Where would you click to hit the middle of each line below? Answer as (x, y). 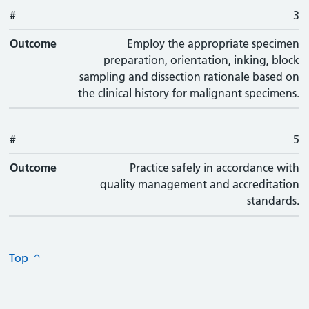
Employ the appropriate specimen (213, 43)
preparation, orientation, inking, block (202, 60)
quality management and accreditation (200, 184)
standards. (273, 201)
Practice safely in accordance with (215, 168)
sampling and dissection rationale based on (190, 77)
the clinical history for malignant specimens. (189, 93)
